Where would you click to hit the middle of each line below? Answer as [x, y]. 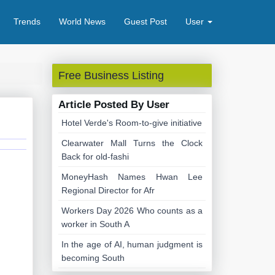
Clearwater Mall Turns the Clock [132, 143]
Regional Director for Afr [108, 190]
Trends [27, 21]
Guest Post [145, 21]
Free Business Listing [111, 76]
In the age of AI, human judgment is [132, 244]
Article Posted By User [114, 105]
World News [82, 21]
